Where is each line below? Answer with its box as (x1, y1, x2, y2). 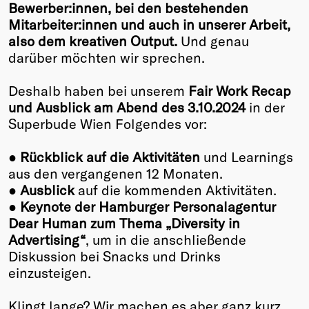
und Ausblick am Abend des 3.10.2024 (8, 99, 246, 116)
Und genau (181, 32, 249, 50)
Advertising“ (8, 231, 86, 248)
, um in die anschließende (86, 231, 246, 248)
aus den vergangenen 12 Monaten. (8, 165, 223, 182)
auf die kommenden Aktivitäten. (78, 181, 277, 199)
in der (246, 99, 285, 116)
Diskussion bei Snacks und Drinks (8, 248, 221, 265)
